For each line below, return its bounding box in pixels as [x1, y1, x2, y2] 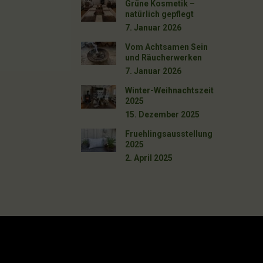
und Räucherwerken [125, 52, 203, 62]
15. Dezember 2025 [125, 109, 200, 119]
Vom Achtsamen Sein [125, 42, 208, 52]
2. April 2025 [125, 153, 173, 163]
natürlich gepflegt [125, 9, 194, 19]
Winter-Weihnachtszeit [125, 85, 214, 95]
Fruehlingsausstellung [125, 129, 213, 139]
